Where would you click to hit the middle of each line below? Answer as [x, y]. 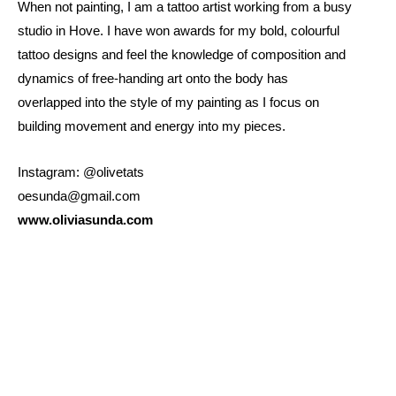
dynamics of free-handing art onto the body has [153, 78]
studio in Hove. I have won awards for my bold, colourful [179, 30]
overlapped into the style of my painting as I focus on [168, 102]
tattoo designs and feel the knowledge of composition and [182, 54]
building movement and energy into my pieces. [152, 126]
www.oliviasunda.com [85, 221]
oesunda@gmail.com [79, 197]
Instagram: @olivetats [81, 173]
